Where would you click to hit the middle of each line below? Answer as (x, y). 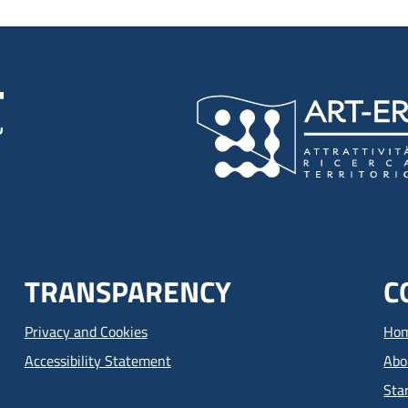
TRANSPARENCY (127, 291)
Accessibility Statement (97, 361)
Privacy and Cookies (86, 331)
